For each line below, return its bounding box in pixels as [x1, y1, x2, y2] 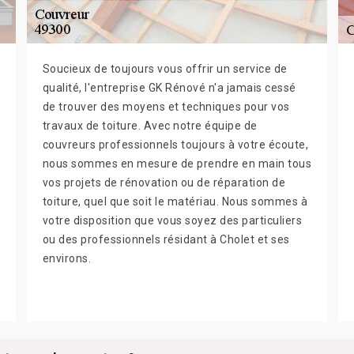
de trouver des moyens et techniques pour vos [42, 100, 290, 114]
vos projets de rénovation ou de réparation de [42, 176, 286, 190]
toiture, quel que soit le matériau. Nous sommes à [42, 195, 308, 209]
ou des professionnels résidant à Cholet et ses [42, 233, 290, 247]
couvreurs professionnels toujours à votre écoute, [42, 138, 309, 152]
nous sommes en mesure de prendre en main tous [42, 157, 312, 171]
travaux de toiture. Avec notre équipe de [42, 119, 258, 133]
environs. [42, 252, 92, 265]
